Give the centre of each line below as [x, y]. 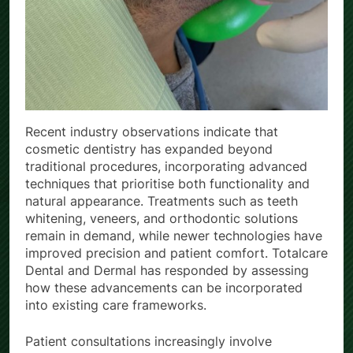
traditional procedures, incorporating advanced [166, 167]
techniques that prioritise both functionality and [167, 184]
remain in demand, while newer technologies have [174, 236]
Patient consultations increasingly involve [149, 342]
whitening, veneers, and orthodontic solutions [162, 219]
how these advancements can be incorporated [164, 288]
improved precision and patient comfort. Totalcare [176, 253]
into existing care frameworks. [116, 305]
